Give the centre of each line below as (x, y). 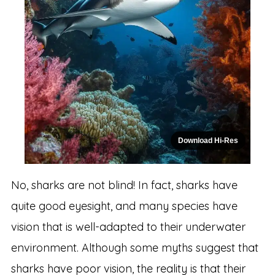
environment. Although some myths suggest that (134, 248)
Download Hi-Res (208, 141)
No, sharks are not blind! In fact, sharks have (124, 185)
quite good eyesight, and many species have (124, 206)
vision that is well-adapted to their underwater (128, 227)
